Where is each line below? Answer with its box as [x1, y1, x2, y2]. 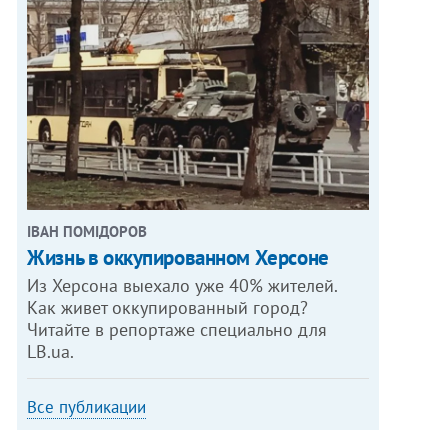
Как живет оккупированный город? [27, 296, 309, 320]
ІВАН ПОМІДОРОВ [27, 222, 148, 242]
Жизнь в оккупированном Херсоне [27, 244, 329, 272]
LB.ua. [27, 340, 75, 364]
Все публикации [27, 396, 147, 419]
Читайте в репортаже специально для [27, 318, 328, 342]
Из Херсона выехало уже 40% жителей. [27, 274, 339, 298]
